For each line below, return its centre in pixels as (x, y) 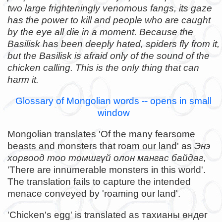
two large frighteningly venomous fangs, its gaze (110, 8)
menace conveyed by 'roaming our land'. (94, 194)
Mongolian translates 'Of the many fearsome (101, 134)
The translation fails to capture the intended (99, 182)
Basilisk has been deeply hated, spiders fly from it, (113, 44)
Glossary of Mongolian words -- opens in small (113, 101)
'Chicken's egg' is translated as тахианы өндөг (108, 215)
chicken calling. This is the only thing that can (103, 67)
